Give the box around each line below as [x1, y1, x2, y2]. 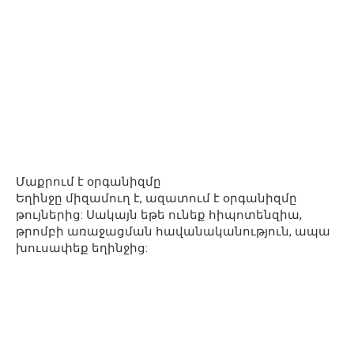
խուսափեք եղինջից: [16, 241, 148, 256]
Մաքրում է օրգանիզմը [16, 175, 161, 190]
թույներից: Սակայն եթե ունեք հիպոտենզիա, [16, 208, 302, 223]
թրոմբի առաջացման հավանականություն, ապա [16, 224, 330, 239]
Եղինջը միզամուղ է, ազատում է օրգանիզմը [16, 191, 297, 206]
